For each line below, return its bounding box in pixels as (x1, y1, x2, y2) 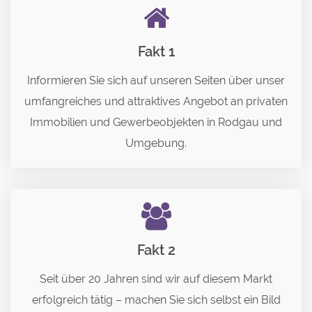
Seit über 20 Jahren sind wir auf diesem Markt (40, 272, 272, 286)
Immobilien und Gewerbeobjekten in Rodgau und (30, 115, 282, 129)
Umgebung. (125, 136, 187, 150)
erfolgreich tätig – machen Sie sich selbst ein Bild (31, 292, 281, 306)
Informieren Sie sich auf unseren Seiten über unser (27, 73, 285, 87)
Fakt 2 (136, 241, 175, 258)
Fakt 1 (137, 42, 175, 60)
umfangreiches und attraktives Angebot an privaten (24, 94, 288, 108)
